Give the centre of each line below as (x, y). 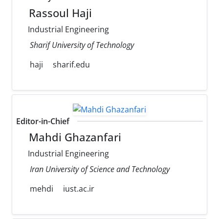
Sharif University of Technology (82, 45)
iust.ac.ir (79, 188)
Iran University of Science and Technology (100, 169)
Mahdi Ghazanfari (74, 137)
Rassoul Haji (59, 13)
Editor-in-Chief (43, 121)
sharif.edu (71, 65)
